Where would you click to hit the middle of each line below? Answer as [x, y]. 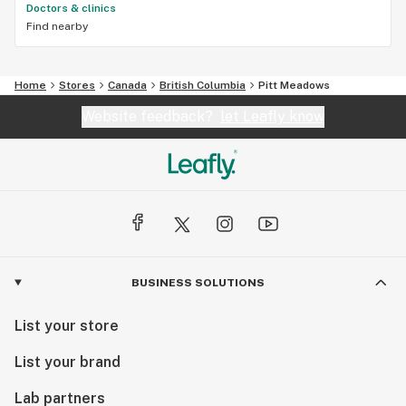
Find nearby [57, 26]
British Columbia [203, 85]
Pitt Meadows [294, 85]
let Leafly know [272, 116]
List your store [67, 325]
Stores [77, 85]
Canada [127, 85]
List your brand [68, 362]
